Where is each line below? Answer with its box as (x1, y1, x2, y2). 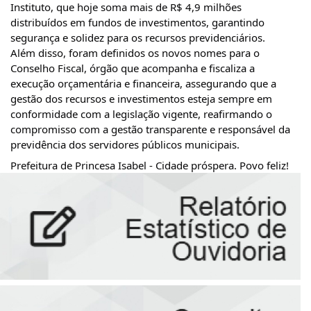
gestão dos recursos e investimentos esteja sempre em (10, 92, 272, 106)
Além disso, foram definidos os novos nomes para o (10, 46, 260, 60)
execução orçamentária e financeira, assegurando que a (10, 76, 276, 91)
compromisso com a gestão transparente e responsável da (10, 122, 290, 137)
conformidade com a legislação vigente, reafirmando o (10, 107, 272, 121)
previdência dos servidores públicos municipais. (10, 137, 239, 152)
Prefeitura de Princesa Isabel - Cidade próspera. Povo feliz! (10, 158, 289, 172)
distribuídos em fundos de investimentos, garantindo (10, 15, 264, 30)
